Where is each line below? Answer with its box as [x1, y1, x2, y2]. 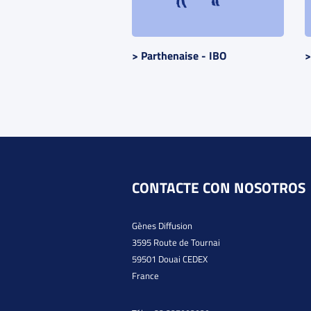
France [132, 268, 160, 283]
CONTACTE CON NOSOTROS [132, 176, 306, 199]
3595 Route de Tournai [132, 235, 221, 249]
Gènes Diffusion [132, 218, 193, 233]
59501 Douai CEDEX [132, 251, 208, 266]
